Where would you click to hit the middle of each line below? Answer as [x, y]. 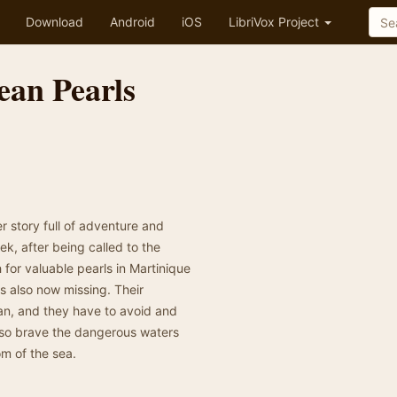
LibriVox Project [276, 22]
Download [54, 22]
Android [132, 22]
